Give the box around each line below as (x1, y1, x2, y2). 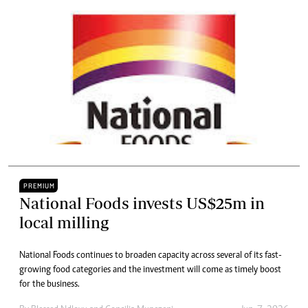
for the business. (19, 280, 80, 289)
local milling (19, 213, 109, 232)
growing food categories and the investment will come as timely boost (19, 265, 281, 275)
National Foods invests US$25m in (19, 194, 265, 212)
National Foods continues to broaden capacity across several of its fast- (19, 251, 282, 261)
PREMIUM (23, 181, 55, 190)
